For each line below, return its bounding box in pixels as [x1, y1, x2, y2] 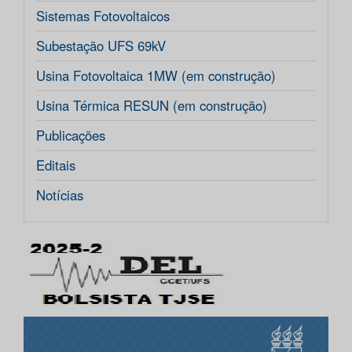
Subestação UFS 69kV [36, 36, 166, 56]
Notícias [36, 185, 83, 205]
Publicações [36, 126, 105, 145]
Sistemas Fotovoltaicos [36, 6, 170, 26]
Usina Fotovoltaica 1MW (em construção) [36, 66, 276, 86]
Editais [36, 156, 75, 175]
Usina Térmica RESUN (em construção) [36, 96, 267, 115]
